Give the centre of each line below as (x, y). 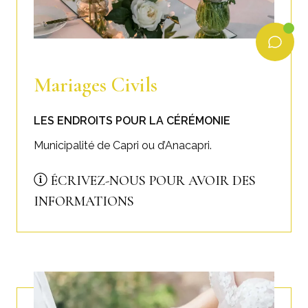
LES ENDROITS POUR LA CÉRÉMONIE (132, 120)
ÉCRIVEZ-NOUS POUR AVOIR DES (152, 180)
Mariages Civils (96, 85)
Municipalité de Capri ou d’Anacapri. (123, 145)
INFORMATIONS (84, 201)
